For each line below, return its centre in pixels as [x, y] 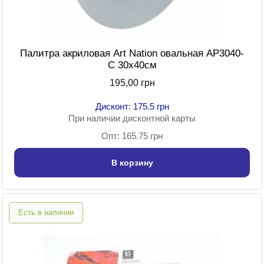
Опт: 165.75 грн [132, 136]
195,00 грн [132, 83]
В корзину [132, 163]
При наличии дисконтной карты [132, 118]
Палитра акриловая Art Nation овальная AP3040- [132, 54]
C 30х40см [132, 65]
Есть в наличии [46, 213]
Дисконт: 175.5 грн [132, 107]
